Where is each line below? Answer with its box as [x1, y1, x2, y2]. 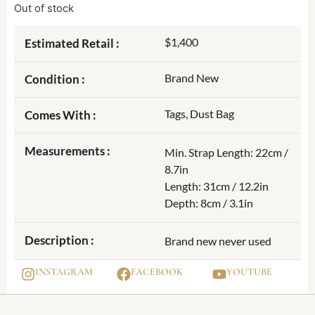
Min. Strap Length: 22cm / [165, 146, 288, 160]
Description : [25, 233, 94, 248]
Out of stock [14, 1, 74, 15]
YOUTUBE [226, 266, 272, 278]
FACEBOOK [131, 266, 183, 278]
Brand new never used [165, 234, 271, 248]
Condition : [25, 72, 85, 87]
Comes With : [25, 108, 96, 123]
